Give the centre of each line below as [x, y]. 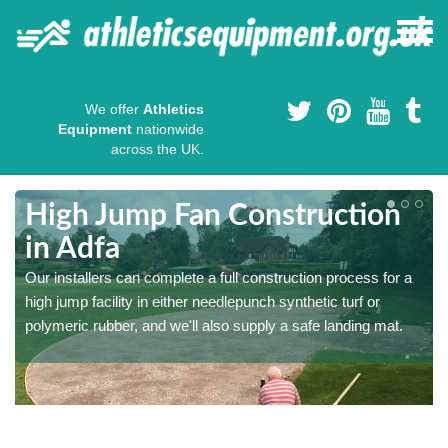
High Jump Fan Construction [213, 216]
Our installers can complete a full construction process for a [218, 278]
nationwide [168, 129]
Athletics [173, 109]
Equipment [95, 129]
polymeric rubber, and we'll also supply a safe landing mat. [214, 326]
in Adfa [72, 249]
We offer [114, 109]
